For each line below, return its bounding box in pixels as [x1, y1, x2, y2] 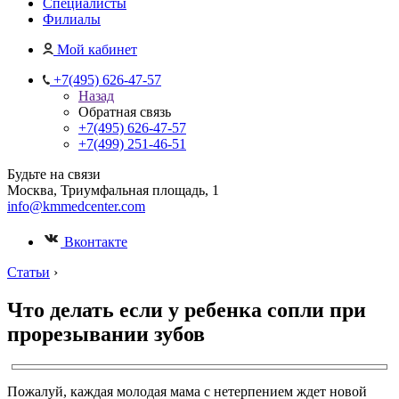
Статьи [7, 265, 50, 280]
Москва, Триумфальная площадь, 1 [7, 183, 219, 198]
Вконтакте [61, 234, 127, 249]
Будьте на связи [7, 167, 101, 182]
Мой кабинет [57, 42, 137, 57]
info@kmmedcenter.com [7, 199, 145, 214]
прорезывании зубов [7, 322, 205, 346]
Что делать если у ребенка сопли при [7, 297, 366, 322]
